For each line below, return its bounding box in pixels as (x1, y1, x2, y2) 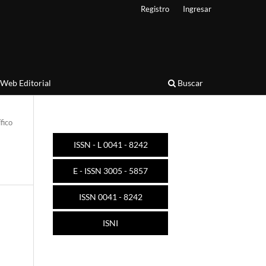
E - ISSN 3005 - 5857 (73, 165, 148, 176)
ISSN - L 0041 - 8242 (73, 139, 148, 150)
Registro (141, 4, 170, 14)
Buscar (176, 77, 203, 88)
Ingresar (183, 4, 211, 14)
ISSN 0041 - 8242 (78, 191, 142, 202)
